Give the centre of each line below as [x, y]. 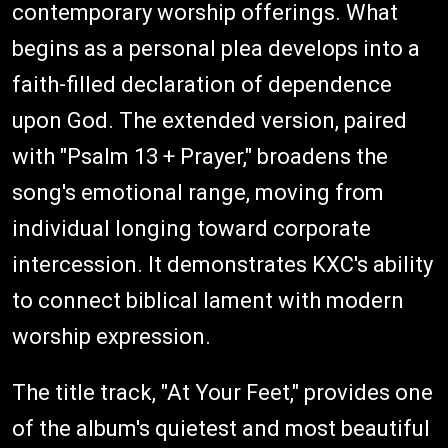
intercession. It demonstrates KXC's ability [222, 265]
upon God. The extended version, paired [209, 121]
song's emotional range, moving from [198, 193]
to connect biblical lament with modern [208, 301]
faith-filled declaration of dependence [202, 85]
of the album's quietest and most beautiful [221, 429]
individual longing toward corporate [191, 229]
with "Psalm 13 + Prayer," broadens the [200, 157]
